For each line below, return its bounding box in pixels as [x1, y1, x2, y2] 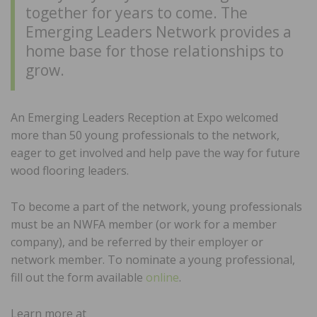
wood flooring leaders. [11, 162, 129, 178]
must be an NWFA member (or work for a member [11, 216, 277, 232]
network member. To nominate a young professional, [11, 251, 295, 267]
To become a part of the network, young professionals [11, 198, 302, 214]
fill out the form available [11, 269, 146, 285]
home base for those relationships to [25, 40, 284, 61]
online [146, 269, 179, 285]
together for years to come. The [25, 2, 248, 23]
